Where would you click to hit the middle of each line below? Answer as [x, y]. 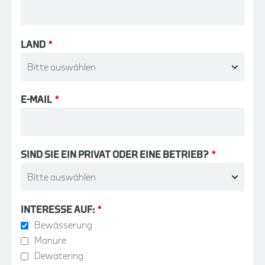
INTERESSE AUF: [58, 210]
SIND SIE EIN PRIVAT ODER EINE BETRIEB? [115, 155]
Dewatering [59, 256]
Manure [50, 241]
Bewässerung [63, 226]
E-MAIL [36, 100]
